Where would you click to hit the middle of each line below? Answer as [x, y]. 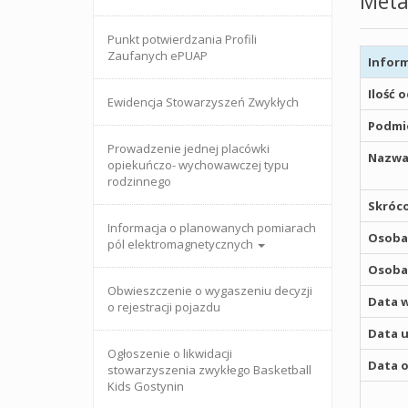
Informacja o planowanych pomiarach [212, 228]
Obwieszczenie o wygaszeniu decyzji [210, 291]
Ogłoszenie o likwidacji [170, 353]
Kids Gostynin [146, 386]
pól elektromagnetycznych [182, 244]
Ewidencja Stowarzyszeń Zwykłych [203, 102]
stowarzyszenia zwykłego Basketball [209, 370]
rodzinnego [139, 181]
